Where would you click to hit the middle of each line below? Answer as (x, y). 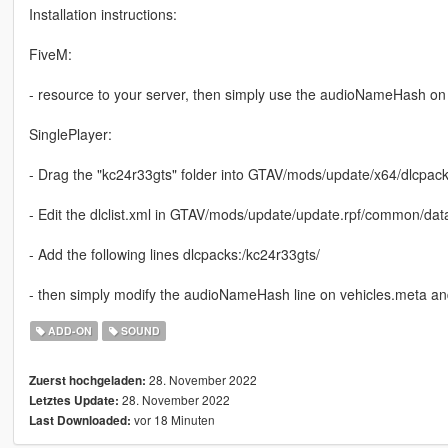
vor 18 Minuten (172, 419)
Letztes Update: (73, 400)
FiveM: (50, 53)
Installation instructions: (102, 13)
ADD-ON (69, 330)
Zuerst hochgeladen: (87, 380)
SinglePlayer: (70, 133)
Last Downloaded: (79, 420)
